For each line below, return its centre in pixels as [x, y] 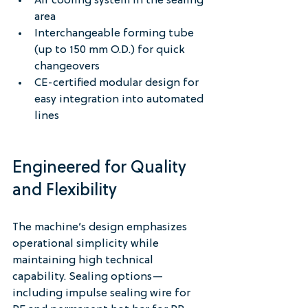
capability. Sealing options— [88, 277]
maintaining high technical [84, 260]
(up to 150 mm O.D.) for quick [111, 50]
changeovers [67, 66]
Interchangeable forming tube [115, 33]
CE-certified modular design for [118, 83]
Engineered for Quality [101, 168]
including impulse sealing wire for [103, 293]
